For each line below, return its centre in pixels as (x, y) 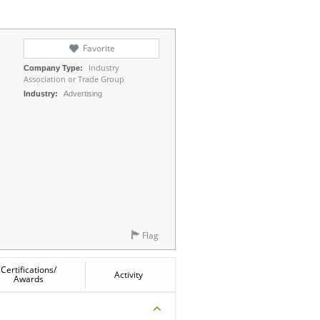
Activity (129, 274)
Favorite (99, 48)
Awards (28, 279)
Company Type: (53, 67)
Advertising (83, 93)
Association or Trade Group (74, 79)
